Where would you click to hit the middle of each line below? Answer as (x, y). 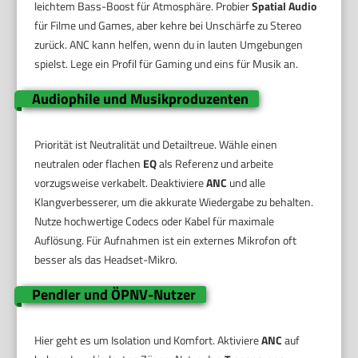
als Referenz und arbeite (215, 163)
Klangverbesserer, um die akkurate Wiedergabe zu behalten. (174, 201)
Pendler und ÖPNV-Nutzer (113, 294)
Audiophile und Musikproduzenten (140, 98)
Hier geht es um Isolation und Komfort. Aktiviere (148, 340)
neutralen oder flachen (89, 163)
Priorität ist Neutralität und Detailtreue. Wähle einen (156, 144)
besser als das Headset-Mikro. (106, 259)
